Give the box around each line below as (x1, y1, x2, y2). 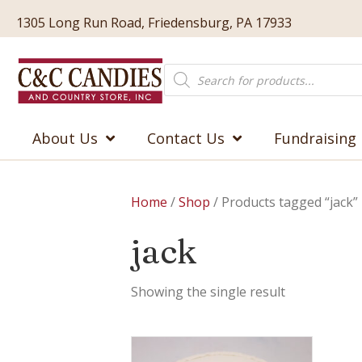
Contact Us (147, 128, 225, 148)
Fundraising (274, 128, 356, 148)
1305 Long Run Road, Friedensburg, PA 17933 (16, 13, 292, 32)
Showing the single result (131, 283, 285, 301)
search (162, 74, 206, 91)
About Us (32, 128, 98, 148)
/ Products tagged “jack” (210, 193, 358, 211)
